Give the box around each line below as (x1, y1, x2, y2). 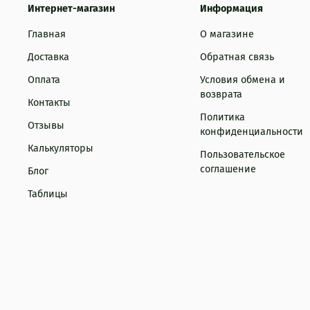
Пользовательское (199, 149, 285, 161)
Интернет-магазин (28, 3, 115, 15)
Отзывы (28, 120, 64, 132)
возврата (199, 89, 242, 101)
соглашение (199, 163, 256, 176)
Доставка (28, 51, 69, 64)
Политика (199, 111, 245, 124)
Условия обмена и (199, 74, 285, 86)
